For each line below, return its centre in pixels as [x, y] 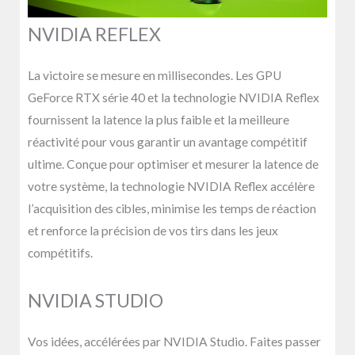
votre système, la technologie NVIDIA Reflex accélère [171, 186]
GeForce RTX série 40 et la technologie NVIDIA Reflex [174, 97]
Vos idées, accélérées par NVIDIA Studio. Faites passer [174, 341]
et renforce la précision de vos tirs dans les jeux [153, 230]
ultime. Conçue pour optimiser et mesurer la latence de [173, 164]
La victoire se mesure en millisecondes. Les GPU [155, 75]
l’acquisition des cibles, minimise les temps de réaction [172, 208]
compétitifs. [60, 252]
